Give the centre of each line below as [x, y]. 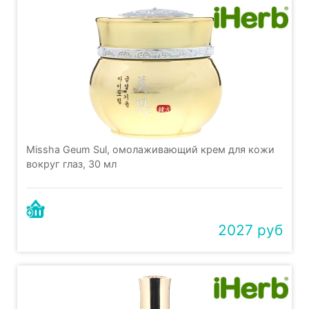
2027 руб [250, 230]
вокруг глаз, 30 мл [71, 164]
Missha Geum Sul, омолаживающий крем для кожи [150, 150]
